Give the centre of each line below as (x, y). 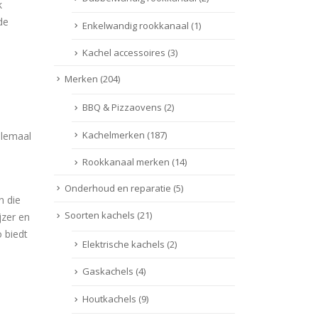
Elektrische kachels (124, 244)
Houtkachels (109, 298)
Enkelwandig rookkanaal (136, 25)
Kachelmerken (114, 135)
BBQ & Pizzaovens (122, 108)
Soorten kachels (100, 215)
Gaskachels (108, 272)
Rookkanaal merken (126, 162)
